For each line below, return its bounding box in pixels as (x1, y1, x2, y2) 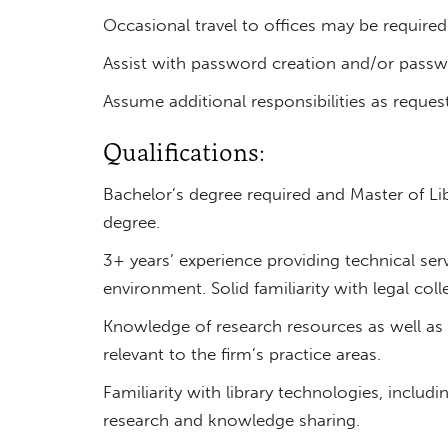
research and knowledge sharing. (102, 409, 360, 430)
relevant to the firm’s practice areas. (102, 343, 381, 364)
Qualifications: (102, 136, 265, 167)
